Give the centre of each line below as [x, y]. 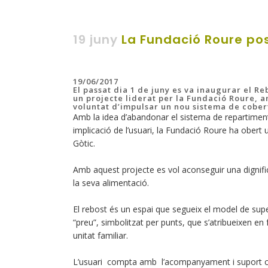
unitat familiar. [100, 235]
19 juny [95, 39]
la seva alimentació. [111, 183]
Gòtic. [84, 143]
